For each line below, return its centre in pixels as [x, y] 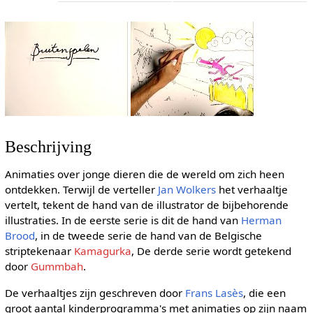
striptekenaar [39, 251]
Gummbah [57, 267]
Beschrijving [48, 147]
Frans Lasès [214, 292]
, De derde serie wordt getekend [211, 251]
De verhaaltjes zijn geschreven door [95, 292]
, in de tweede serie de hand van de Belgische [148, 236]
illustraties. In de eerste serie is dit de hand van [123, 220]
